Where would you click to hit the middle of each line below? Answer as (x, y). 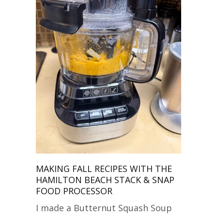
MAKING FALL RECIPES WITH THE (104, 169)
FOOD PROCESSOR (74, 191)
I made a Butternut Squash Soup (104, 208)
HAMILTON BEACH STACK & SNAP (105, 180)
